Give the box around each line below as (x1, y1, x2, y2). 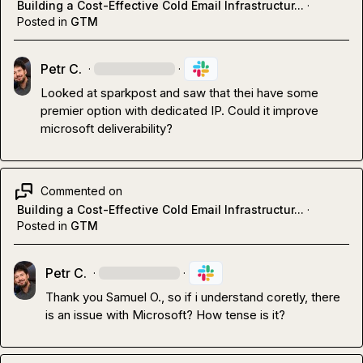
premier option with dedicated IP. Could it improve (41, 102, 319, 118)
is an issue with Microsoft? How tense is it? (45, 306, 286, 322)
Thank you (45, 288, 107, 305)
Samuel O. (106, 288, 162, 305)
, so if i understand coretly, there (161, 288, 341, 305)
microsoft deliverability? (41, 120, 173, 136)
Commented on (41, 184, 122, 199)
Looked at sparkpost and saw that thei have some (41, 84, 319, 100)
